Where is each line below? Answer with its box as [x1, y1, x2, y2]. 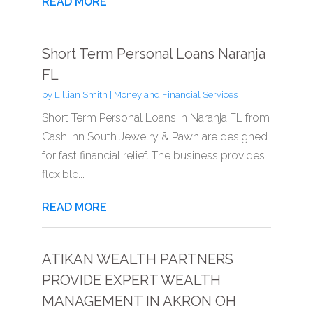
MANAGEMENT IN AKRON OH [41, 292, 236, 310]
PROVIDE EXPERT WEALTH [41, 271, 221, 289]
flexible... [41, 167, 85, 181]
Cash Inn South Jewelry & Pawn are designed [41, 129, 268, 143]
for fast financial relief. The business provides [41, 148, 265, 162]
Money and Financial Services [113, 89, 238, 100]
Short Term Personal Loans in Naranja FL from [41, 110, 270, 124]
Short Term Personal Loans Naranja [41, 45, 265, 62]
